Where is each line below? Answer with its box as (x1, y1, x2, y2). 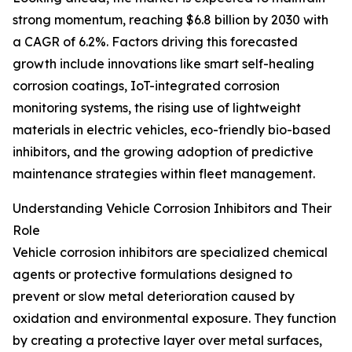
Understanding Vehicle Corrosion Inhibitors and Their (13, 200, 332, 217)
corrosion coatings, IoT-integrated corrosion (13, 78, 280, 94)
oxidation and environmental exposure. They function (13, 310, 336, 327)
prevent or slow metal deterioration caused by (13, 288, 295, 305)
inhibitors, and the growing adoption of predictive (13, 144, 313, 160)
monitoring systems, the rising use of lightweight (13, 100, 301, 116)
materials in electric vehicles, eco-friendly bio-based (13, 122, 331, 138)
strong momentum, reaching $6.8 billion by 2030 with (13, 12, 328, 28)
